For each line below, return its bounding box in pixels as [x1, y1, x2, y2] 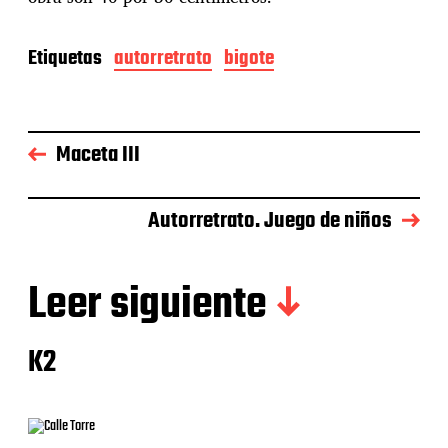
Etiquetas [28, 43, 102, 75]
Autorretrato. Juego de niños [148, 204, 392, 239]
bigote [224, 43, 274, 75]
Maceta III [56, 138, 140, 173]
